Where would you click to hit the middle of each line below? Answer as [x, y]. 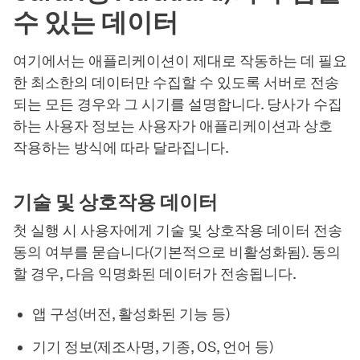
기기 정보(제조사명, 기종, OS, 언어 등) [153, 347]
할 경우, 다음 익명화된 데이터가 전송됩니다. [155, 274]
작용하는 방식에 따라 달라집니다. [121, 147]
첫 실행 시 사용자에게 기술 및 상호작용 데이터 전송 [178, 230]
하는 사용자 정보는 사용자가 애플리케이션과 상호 [173, 126]
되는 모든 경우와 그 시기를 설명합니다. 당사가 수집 [178, 104]
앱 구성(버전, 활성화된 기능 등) [131, 314]
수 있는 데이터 [96, 22]
